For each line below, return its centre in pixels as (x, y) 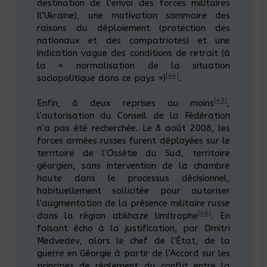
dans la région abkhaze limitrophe (117, 215)
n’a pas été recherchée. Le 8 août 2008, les (133, 128)
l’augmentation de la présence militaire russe (133, 203)
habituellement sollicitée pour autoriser (133, 190)
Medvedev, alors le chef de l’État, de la (133, 240)
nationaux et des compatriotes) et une (133, 40)
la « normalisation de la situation (133, 65)
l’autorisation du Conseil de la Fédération (133, 115)
